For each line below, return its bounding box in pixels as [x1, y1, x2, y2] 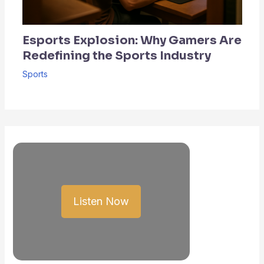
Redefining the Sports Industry [22, 48, 211, 64]
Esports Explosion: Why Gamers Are [22, 33, 242, 48]
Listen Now [73, 195, 130, 208]
